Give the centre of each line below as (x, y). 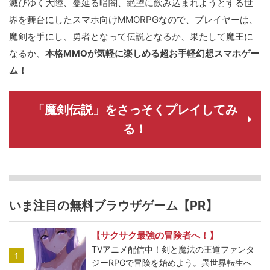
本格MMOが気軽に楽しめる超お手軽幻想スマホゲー (152, 54)
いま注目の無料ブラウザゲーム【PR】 (113, 206)
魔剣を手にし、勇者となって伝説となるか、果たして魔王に (131, 37)
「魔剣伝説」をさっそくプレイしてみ (135, 110)
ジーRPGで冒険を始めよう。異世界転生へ (172, 263)
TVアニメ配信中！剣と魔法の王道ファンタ (173, 250)
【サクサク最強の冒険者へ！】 (155, 236)
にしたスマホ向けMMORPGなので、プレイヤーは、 (152, 20)
